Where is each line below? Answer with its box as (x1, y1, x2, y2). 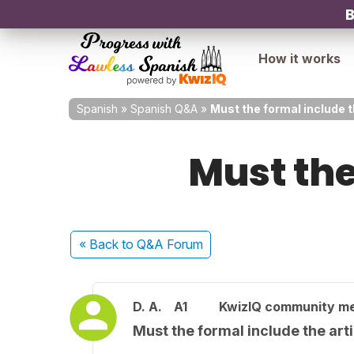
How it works (258, 51, 341, 66)
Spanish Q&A (130, 102, 198, 115)
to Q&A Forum (121, 236, 203, 252)
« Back (78, 236, 122, 252)
